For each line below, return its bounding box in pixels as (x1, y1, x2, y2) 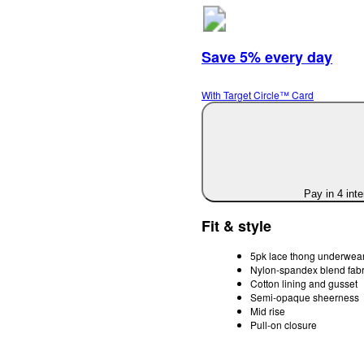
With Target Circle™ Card (201, 88, 314, 102)
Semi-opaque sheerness (250, 290, 359, 305)
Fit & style (201, 215, 271, 237)
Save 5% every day (201, 46, 332, 68)
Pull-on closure (250, 318, 317, 332)
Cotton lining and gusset (250, 276, 357, 291)
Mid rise (250, 304, 285, 318)
